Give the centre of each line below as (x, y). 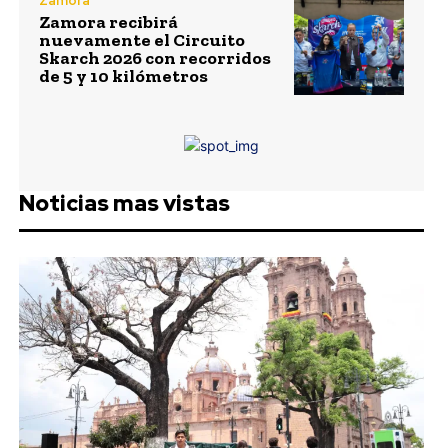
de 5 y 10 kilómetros (123, 76)
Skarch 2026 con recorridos (154, 58)
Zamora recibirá (108, 22)
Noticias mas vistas (124, 203)
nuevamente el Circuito (141, 40)
